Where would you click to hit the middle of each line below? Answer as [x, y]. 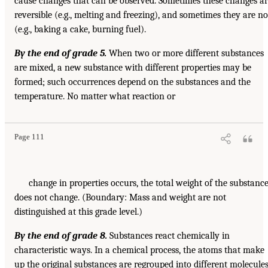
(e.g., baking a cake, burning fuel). [80, 30]
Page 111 [29, 137]
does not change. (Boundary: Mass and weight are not [120, 198]
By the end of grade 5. [60, 54]
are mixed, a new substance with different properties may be [133, 68]
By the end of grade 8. [61, 236]
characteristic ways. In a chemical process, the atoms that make [139, 250]
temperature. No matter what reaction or [95, 97]
